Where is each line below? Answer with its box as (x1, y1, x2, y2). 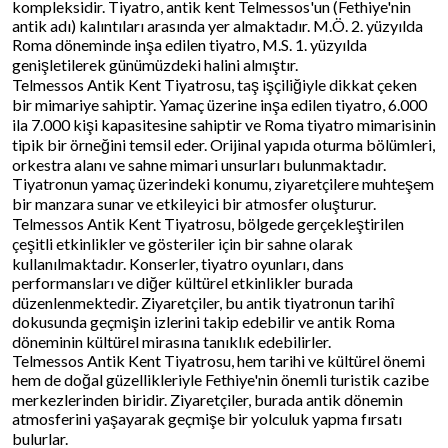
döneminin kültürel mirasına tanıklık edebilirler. (12, 331, 331, 351)
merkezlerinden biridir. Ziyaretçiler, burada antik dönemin (12, 389, 403, 409)
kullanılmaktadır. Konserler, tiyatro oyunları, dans (12, 253, 344, 273)
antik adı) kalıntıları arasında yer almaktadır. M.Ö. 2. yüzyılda (12, 15, 423, 35)
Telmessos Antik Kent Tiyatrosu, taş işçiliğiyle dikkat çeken (12, 74, 417, 94)
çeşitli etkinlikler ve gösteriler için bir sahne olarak (12, 233, 353, 253)
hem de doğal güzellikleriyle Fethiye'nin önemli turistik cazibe (12, 369, 429, 389)
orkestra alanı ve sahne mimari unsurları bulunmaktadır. (12, 154, 386, 174)
